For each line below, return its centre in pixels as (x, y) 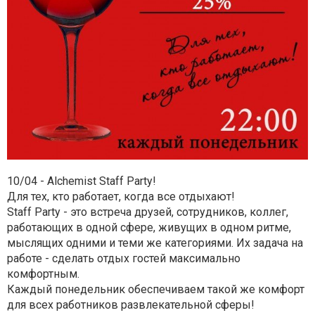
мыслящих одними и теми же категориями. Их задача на (155, 243)
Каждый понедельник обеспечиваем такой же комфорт (156, 290)
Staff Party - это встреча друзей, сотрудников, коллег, (148, 212)
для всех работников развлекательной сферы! (132, 305)
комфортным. (45, 274)
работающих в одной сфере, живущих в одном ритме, (149, 228)
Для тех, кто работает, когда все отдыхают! (122, 197)
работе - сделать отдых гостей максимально (124, 259)
